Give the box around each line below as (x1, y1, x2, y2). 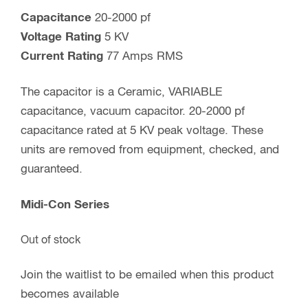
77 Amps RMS (103, 51, 183, 63)
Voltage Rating (21, 32, 101, 43)
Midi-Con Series (21, 199, 109, 211)
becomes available (21, 289, 119, 300)
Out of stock (21, 235, 80, 246)
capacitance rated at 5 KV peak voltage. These (21, 125, 263, 137)
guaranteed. (21, 164, 82, 175)
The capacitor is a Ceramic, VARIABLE (21, 87, 222, 98)
